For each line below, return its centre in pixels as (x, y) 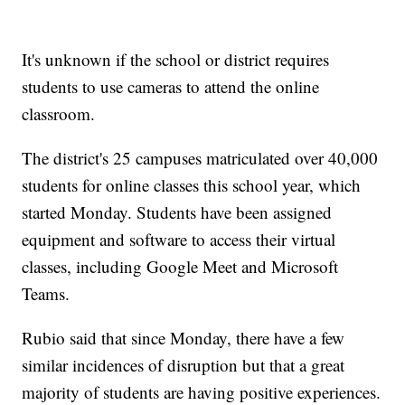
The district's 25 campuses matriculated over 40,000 (200, 158)
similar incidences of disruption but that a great (184, 365)
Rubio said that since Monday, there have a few (184, 338)
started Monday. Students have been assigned (177, 212)
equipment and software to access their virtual (179, 240)
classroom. (59, 114)
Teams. (46, 294)
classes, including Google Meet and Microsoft (180, 267)
